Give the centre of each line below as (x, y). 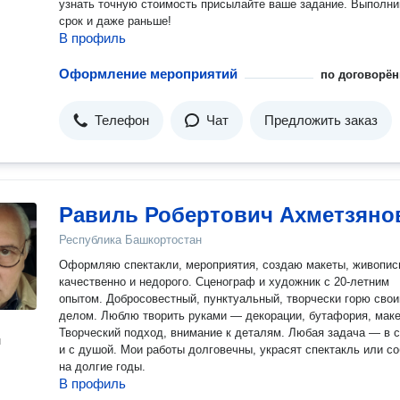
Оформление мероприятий (148, 74)
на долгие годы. (102, 367)
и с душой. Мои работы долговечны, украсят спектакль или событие (90, 350)
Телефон (122, 120)
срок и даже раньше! (115, 21)
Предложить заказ (321, 120)
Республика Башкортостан (130, 240)
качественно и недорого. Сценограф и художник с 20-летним (127, 282)
